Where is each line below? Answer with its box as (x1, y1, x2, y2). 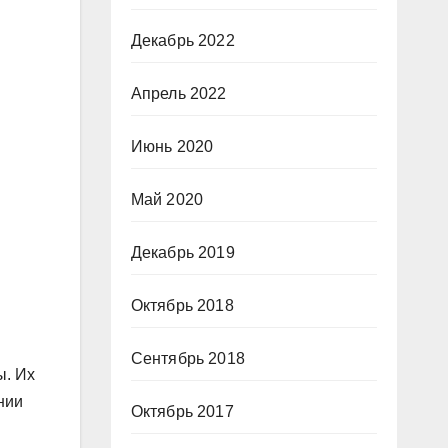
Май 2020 (130, 191, 204, 208)
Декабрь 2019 (130, 244, 235, 261)
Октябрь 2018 (130, 297, 234, 314)
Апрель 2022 (130, 85, 227, 102)
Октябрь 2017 (130, 403, 234, 420)
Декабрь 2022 (130, 32, 235, 49)
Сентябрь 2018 (130, 350, 246, 367)
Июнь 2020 (130, 138, 214, 155)
